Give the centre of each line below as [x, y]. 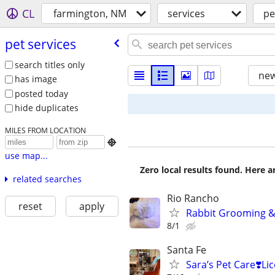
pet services [40, 44]
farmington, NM [90, 14]
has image [36, 79]
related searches [47, 179]
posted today [41, 93]
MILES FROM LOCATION [45, 130]
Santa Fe [187, 250]
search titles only [49, 64]
